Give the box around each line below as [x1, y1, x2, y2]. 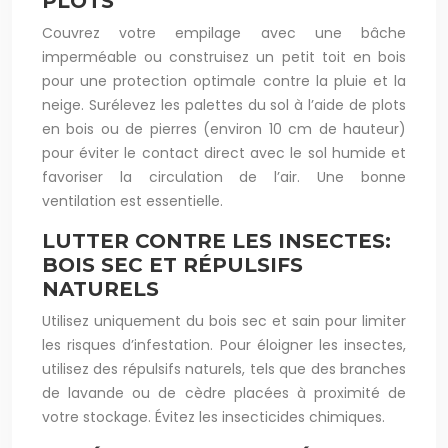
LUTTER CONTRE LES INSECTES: [42, 229, 391, 253]
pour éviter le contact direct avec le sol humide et [42, 143, 406, 163]
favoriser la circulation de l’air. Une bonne [42, 167, 406, 187]
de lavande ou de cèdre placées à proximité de [42, 383, 406, 403]
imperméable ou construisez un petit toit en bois [42, 47, 406, 67]
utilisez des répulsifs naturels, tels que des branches [42, 359, 406, 379]
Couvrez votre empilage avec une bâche [42, 23, 406, 43]
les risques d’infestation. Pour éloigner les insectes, [42, 335, 406, 355]
